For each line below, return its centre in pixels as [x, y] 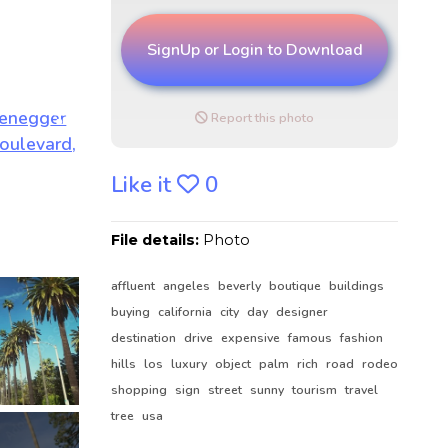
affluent [135, 285]
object [235, 363]
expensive [252, 337]
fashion [362, 337]
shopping [141, 389]
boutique [297, 285]
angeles [188, 285]
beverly [241, 285]
